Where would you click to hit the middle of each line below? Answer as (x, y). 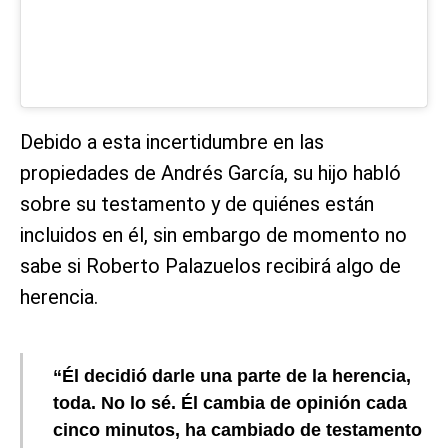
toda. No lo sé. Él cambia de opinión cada (230, 403)
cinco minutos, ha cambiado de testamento (237, 430)
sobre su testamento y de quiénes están (197, 204)
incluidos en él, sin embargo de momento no (213, 235)
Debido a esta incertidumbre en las (172, 142)
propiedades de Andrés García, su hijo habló (210, 173)
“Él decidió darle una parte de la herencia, (232, 376)
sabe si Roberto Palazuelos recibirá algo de (210, 266)
